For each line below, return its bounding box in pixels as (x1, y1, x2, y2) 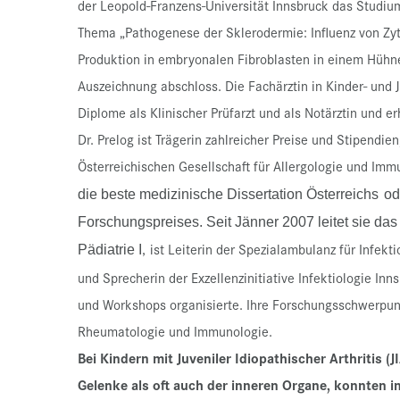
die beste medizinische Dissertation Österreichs (78, 187, 379, 203)
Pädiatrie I (78, 242, 142, 258)
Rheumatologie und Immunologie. (78, 321, 272, 341)
